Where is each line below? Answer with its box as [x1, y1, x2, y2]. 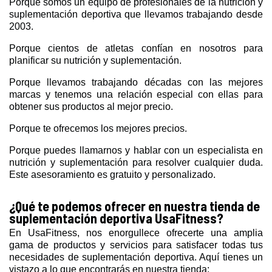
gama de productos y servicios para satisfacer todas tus [9, 239, 263, 250]
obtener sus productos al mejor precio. [9, 101, 173, 112]
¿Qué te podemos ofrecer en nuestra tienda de [9, 197, 260, 214]
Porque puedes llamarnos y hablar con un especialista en [9, 144, 263, 155]
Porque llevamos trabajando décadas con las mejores [9, 76, 263, 87]
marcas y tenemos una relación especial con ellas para [9, 89, 263, 100]
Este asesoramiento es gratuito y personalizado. [9, 169, 216, 180]
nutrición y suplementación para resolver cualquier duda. [9, 157, 263, 168]
